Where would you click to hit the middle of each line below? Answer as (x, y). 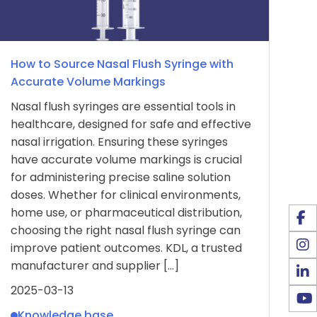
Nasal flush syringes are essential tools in (123, 106)
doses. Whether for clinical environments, (125, 195)
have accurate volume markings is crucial (126, 160)
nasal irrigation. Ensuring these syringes (119, 142)
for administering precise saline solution (120, 177)
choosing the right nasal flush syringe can (125, 230)
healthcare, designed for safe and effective (131, 124)
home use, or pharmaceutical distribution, (126, 213)
